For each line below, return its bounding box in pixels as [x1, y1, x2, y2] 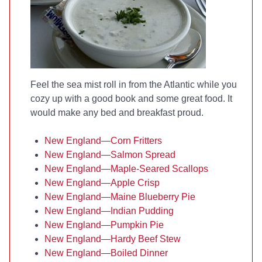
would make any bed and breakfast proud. [30, 108, 204, 118]
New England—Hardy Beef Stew [44, 234, 181, 244]
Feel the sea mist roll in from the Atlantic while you [30, 80, 237, 89]
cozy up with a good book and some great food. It [30, 94, 232, 104]
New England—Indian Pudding [44, 206, 174, 216]
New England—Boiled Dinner [44, 248, 168, 258]
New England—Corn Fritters [44, 136, 162, 146]
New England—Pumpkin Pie [44, 220, 164, 230]
